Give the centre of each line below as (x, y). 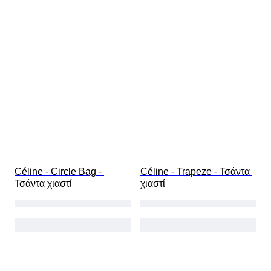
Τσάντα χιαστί (43, 184)
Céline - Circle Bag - (59, 172)
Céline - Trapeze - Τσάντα (196, 172)
